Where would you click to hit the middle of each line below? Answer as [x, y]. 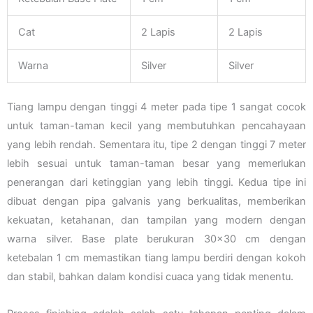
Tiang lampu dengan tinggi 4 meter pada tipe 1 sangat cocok [156, 107]
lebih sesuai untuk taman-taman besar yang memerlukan [156, 164]
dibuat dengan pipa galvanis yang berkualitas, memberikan [156, 202]
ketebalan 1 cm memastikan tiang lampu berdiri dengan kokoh [156, 258]
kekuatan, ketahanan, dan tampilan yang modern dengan [156, 220]
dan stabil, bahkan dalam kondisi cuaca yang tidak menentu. [150, 277]
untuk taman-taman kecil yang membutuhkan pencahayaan [156, 126]
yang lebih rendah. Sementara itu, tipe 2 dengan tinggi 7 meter [156, 145]
